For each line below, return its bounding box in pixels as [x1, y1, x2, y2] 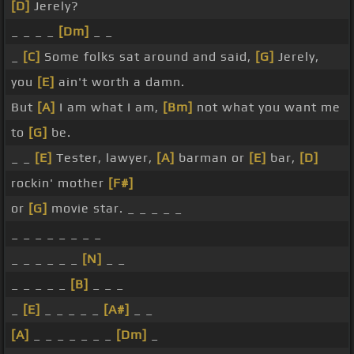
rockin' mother [11, 175, 108, 191]
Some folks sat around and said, [40, 49, 255, 65]
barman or [175, 150, 249, 166]
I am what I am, [55, 100, 163, 115]
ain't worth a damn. [55, 74, 185, 90]
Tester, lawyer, [52, 150, 156, 166]
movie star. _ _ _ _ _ [47, 201, 183, 217]
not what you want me [193, 100, 341, 115]
